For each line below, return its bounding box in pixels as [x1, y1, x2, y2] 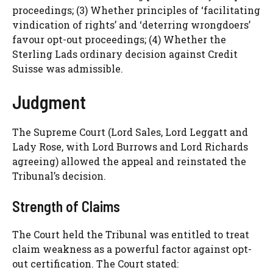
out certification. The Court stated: [12, 257, 179, 271]
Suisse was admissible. [12, 62, 123, 76]
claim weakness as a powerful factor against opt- [12, 243, 252, 256]
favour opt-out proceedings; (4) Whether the [12, 33, 226, 46]
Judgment [12, 91, 86, 113]
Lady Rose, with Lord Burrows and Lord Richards [12, 140, 248, 154]
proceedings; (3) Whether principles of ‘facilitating [12, 4, 260, 17]
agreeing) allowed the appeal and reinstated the [12, 155, 246, 168]
